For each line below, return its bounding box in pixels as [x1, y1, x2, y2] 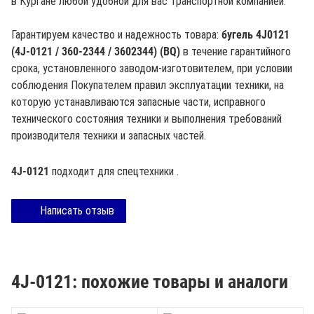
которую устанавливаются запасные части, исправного [11, 95, 266, 109]
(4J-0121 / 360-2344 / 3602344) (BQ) [11, 45, 180, 58]
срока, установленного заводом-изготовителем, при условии [11, 62, 292, 75]
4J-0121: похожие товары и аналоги [11, 271, 288, 292]
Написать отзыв [40, 204, 114, 217]
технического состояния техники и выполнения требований [11, 112, 282, 125]
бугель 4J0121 [221, 28, 289, 41]
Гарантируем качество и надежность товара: [11, 28, 221, 41]
